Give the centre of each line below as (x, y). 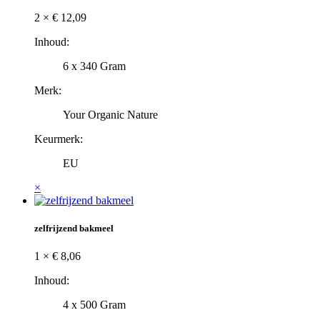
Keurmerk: (59, 139)
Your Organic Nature (110, 114)
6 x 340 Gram (94, 66)
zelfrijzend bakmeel (74, 228)
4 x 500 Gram (94, 305)
